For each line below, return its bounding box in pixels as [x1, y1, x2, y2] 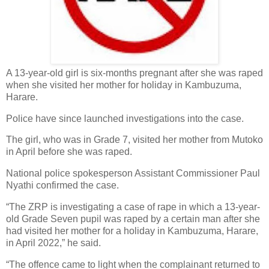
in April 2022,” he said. [6, 238, 103, 249]
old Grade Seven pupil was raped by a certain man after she [6, 214, 260, 225]
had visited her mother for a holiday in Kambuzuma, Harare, [6, 226, 258, 237]
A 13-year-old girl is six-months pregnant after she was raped [6, 67, 263, 78]
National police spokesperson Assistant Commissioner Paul [6, 168, 260, 179]
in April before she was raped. [6, 147, 132, 157]
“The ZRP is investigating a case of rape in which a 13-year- [6, 202, 260, 213]
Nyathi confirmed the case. [6, 180, 119, 191]
